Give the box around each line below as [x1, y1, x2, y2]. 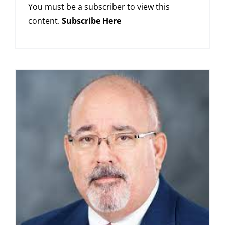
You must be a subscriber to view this [28, 1, 170, 13]
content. [28, 15, 62, 27]
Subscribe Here [62, 15, 121, 27]
